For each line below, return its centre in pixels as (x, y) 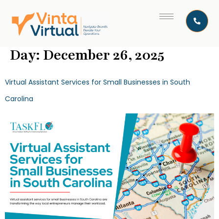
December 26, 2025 (104, 55)
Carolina (19, 99)
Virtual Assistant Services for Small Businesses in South (98, 82)
